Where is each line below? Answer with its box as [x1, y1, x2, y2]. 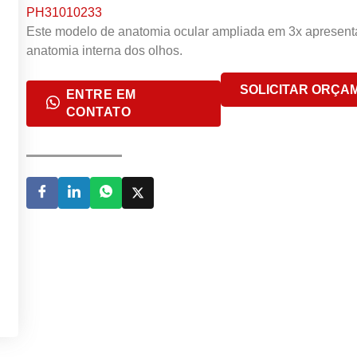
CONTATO [65, 104, 131, 119]
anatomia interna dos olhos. [25, 44, 182, 58]
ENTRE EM [65, 87, 136, 101]
